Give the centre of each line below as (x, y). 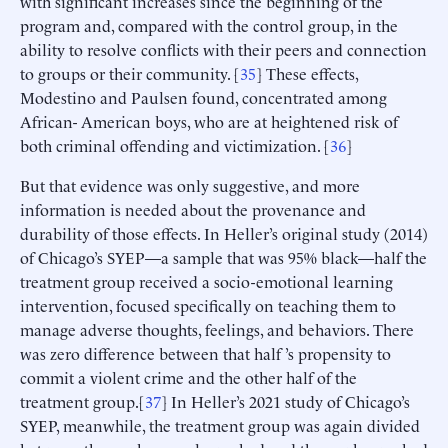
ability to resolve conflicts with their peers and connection (223, 48)
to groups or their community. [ (130, 72)
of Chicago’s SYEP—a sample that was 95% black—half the (223, 256)
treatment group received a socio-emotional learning (206, 280)
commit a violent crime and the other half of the (188, 376)
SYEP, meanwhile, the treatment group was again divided (220, 424)
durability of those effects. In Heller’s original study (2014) (224, 232)
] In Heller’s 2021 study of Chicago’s (285, 400)
